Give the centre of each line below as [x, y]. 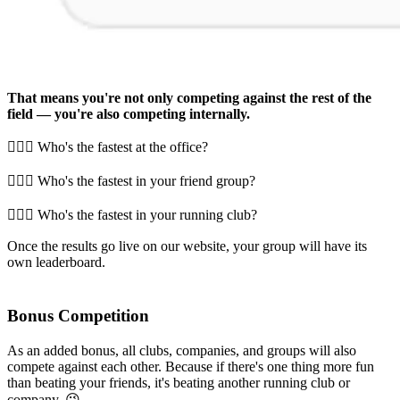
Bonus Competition [78, 316]
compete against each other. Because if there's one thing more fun [191, 367]
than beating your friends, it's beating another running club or [179, 383]
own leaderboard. [56, 262]
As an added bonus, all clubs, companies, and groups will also [182, 351]
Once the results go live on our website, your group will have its [187, 246]
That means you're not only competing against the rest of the [189, 97]
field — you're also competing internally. [129, 113]
